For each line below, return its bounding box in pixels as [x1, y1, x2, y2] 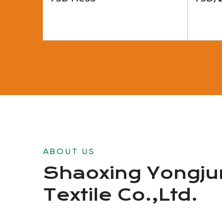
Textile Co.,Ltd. [43, 184, 198, 205]
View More [94, 46, 136, 54]
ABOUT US [43, 147, 96, 155]
